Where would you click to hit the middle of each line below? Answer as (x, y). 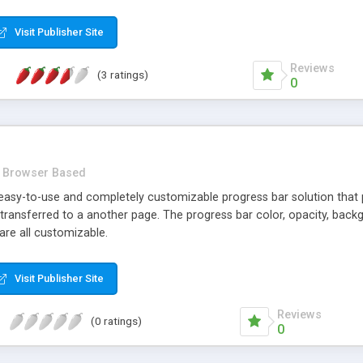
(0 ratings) (117, 321)
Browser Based (44, 173)
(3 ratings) (123, 75)
